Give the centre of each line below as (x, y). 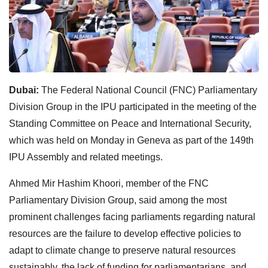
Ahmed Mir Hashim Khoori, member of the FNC (109, 183)
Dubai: (25, 90)
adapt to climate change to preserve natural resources (122, 250)
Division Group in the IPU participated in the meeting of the (133, 106)
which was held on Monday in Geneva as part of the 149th (131, 140)
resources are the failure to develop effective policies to (125, 233)
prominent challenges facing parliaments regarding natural (132, 217)
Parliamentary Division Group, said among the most (118, 200)
